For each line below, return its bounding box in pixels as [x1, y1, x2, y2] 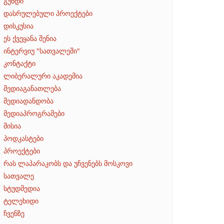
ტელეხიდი [3, 195, 38, 205]
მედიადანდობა [3, 95, 53, 105]
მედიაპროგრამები [3, 108, 64, 118]
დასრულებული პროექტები [3, 8, 92, 18]
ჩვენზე [3, 208, 24, 218]
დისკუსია [3, 20, 33, 30]
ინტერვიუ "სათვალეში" [3, 45, 80, 55]
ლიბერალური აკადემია [3, 70, 82, 80]
